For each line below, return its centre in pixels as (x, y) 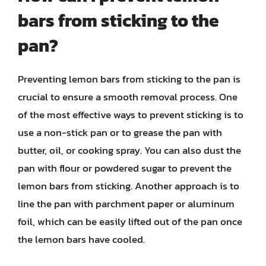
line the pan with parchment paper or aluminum (126, 204)
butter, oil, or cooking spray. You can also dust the (129, 150)
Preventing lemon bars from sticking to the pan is (129, 79)
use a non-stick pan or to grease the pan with (120, 132)
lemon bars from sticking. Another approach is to (129, 186)
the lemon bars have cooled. (81, 239)
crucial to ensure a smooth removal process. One (128, 97)
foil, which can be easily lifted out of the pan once (130, 221)
